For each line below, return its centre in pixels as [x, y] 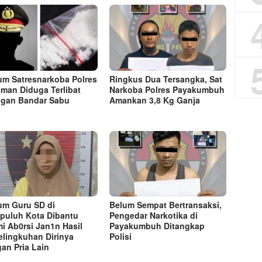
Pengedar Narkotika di [154, 215]
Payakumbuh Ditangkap [157, 225]
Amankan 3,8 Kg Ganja [155, 100]
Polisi [121, 236]
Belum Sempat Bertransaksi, [166, 204]
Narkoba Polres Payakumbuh [167, 89]
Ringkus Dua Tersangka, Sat [166, 79]
